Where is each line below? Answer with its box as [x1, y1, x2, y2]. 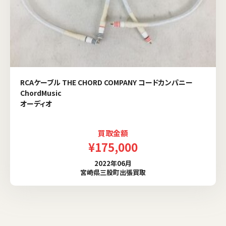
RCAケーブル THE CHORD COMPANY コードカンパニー [20, 77, 193, 87]
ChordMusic [20, 88, 62, 98]
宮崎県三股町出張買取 [80, 167, 146, 178]
